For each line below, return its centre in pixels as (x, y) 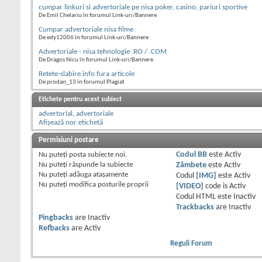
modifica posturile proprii (108, 184)
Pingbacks (56, 218)
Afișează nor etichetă (71, 122)
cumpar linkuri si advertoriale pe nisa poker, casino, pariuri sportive (143, 7)
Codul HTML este (204, 196)
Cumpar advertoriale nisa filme (86, 29)
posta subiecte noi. (97, 154)
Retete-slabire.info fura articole (87, 74)
